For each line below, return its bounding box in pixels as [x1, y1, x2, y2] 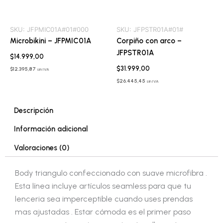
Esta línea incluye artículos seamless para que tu [15, 181, 191, 191]
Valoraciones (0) [13, 143, 69, 152]
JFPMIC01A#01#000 [27, 25, 89, 34]
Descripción [13, 106, 53, 115]
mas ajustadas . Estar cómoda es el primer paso [15, 207, 191, 217]
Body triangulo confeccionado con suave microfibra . [15, 168, 207, 178]
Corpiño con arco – [116, 36, 182, 46]
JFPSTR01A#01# [133, 25, 183, 34]
